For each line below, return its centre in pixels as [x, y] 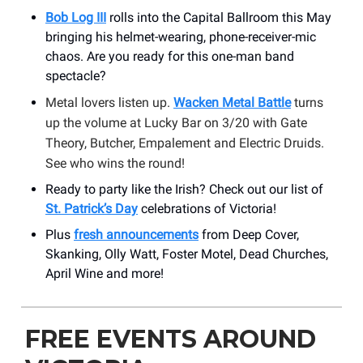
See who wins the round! [115, 163]
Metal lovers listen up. [109, 102]
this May [307, 17]
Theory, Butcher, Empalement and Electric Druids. [185, 143]
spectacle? [76, 75]
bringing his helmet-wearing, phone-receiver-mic [181, 36]
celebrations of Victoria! [207, 208]
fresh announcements [136, 234]
